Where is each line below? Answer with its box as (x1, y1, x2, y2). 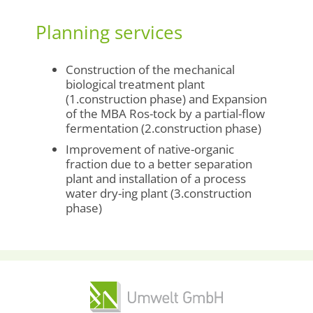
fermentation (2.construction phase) (65, 120, 261, 137)
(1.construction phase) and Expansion (65, 91, 267, 108)
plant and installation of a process (65, 170, 246, 187)
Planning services (36, 19, 182, 45)
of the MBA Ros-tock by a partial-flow (65, 105, 265, 122)
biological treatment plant (65, 76, 205, 93)
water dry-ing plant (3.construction (65, 184, 252, 201)
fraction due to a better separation (65, 155, 252, 172)
